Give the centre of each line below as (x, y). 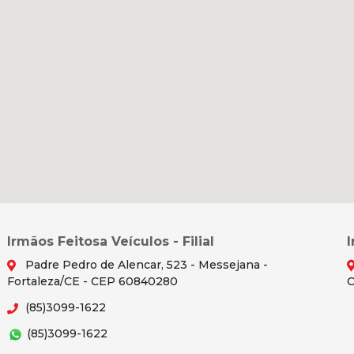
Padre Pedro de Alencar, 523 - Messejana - (145, 264)
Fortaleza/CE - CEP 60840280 (92, 281)
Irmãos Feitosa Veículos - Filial (110, 241)
